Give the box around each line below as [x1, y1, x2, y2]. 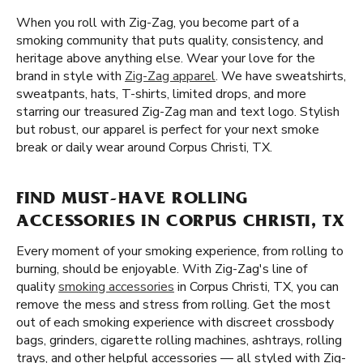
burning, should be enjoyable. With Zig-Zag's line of [16, 260, 307, 278]
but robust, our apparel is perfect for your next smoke [16, 121, 319, 139]
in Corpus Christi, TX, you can [174, 278, 339, 296]
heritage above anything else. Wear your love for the [16, 49, 315, 67]
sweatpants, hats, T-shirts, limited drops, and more [16, 85, 306, 103]
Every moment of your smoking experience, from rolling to [16, 242, 344, 260]
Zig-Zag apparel [125, 67, 216, 85]
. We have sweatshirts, [216, 67, 346, 85]
